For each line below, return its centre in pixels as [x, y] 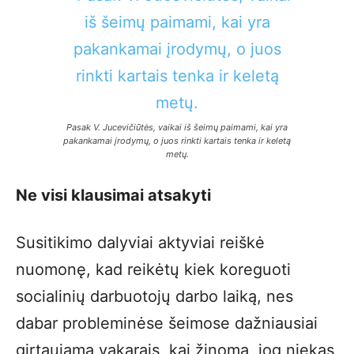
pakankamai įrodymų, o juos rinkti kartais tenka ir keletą [177, 141]
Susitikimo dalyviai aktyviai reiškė [140, 243]
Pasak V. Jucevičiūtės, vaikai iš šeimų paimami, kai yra [177, 127]
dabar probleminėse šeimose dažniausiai [167, 323]
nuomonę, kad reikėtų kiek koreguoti [153, 269]
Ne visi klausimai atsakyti [113, 195]
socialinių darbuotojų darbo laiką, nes [154, 296]
